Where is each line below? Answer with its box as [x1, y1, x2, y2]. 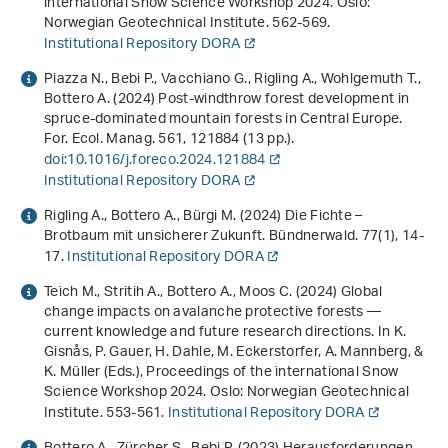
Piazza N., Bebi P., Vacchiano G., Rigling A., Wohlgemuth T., [44, 63, 421, 95]
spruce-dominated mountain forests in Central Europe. [44, 103, 403, 135]
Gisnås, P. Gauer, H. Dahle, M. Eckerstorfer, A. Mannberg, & [44, 336, 424, 368]
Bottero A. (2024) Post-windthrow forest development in [44, 83, 410, 115]
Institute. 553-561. [44, 397, 169, 429]
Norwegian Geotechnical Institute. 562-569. [44, 7, 331, 39]
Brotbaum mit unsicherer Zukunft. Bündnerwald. [44, 220, 362, 252]
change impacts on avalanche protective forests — [44, 296, 382, 328]
